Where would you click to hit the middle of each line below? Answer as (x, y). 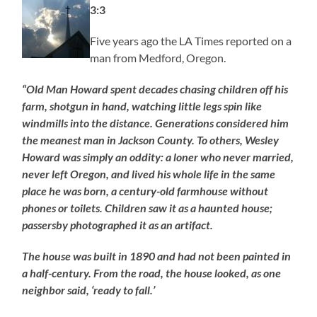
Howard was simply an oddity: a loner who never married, (158, 156)
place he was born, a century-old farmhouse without (145, 190)
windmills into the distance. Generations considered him (156, 122)
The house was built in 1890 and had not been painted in (157, 255)
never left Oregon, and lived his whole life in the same (149, 173)
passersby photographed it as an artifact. (118, 224)
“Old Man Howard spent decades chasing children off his (155, 88)
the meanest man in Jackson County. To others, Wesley (151, 139)
